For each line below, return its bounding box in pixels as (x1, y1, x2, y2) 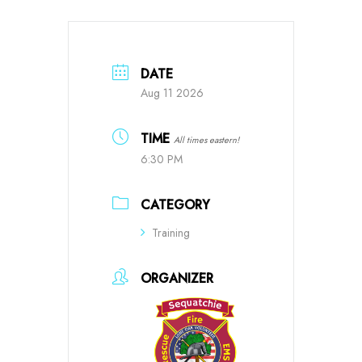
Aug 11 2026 (141, 84, 204, 101)
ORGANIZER (141, 268, 213, 288)
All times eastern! (174, 133, 239, 146)
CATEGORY (141, 195, 210, 214)
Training (152, 224, 190, 241)
